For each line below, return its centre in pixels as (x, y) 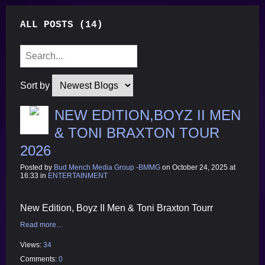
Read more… (42, 224)
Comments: (39, 259)
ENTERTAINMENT (78, 175)
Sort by (36, 85)
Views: (32, 245)
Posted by (37, 167)
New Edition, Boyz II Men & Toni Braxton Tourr (117, 208)
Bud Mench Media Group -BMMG (107, 167)
